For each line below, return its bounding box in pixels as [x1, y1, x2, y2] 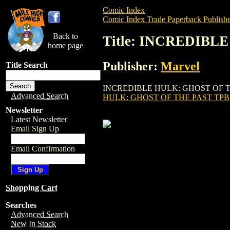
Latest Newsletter [11, 115, 67, 124]
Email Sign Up [11, 124, 59, 133]
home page [48, 41, 83, 50]
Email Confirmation [11, 144, 75, 153]
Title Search [6, 61, 48, 69]
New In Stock [11, 219, 56, 228]
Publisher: [103, 59, 161, 73]
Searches [6, 201, 36, 209]
